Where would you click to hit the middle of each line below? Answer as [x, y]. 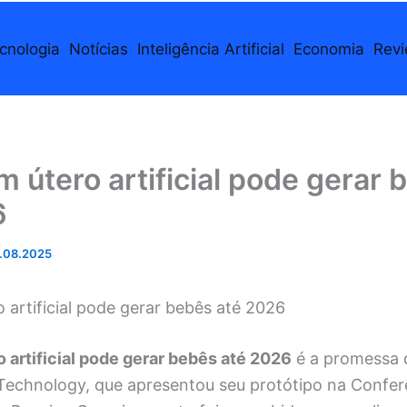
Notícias [98, 49]
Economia [328, 49]
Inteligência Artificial [210, 49]
